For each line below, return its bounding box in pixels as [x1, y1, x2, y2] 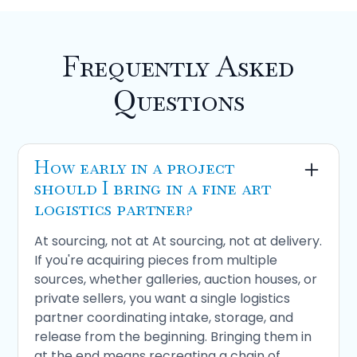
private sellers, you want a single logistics [34, 289, 291, 308]
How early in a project [34, 155, 235, 180]
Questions [112, 82, 245, 120]
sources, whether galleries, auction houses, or [34, 270, 318, 289]
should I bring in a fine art [34, 175, 272, 201]
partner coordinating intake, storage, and [34, 308, 294, 328]
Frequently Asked [62, 48, 295, 86]
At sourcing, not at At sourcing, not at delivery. [34, 232, 323, 251]
